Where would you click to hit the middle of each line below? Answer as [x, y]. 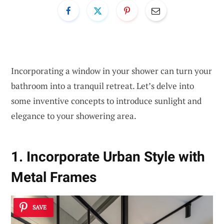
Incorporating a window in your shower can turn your [111, 70]
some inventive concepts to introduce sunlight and [106, 100]
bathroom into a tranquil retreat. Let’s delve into [102, 85]
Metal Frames [54, 177]
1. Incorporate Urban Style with [108, 157]
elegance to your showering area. [74, 115]
